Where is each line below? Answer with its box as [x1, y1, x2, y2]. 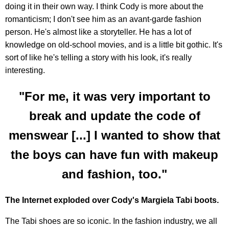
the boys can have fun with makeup [11, 147, 218, 162]
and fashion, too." [62, 167, 167, 181]
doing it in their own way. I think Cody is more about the [5, 2, 203, 11]
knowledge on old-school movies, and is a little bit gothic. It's [5, 40, 222, 49]
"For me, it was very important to [18, 89, 211, 103]
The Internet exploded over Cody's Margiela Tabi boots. [5, 196, 219, 205]
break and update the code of [29, 108, 200, 123]
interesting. [5, 65, 45, 75]
